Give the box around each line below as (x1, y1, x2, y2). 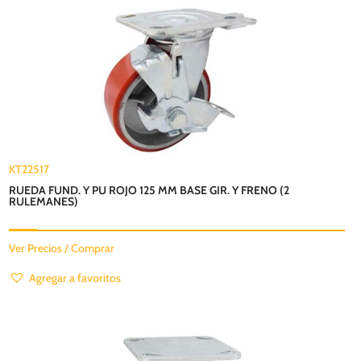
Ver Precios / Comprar (9, 240, 115, 255)
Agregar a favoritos (29, 270, 122, 285)
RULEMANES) (9, 193, 79, 209)
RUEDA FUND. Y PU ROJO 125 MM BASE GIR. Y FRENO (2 (9, 182, 290, 197)
